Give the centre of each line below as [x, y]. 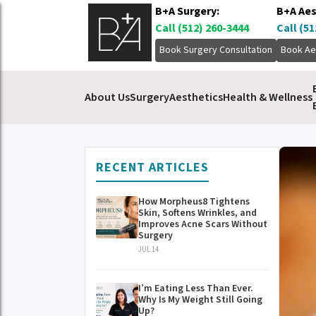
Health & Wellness [268, 97]
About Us [107, 97]
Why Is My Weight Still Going [200, 299]
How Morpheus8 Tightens [194, 201]
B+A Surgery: [187, 11]
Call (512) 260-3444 [202, 28]
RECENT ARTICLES [152, 167]
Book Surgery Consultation [216, 50]
